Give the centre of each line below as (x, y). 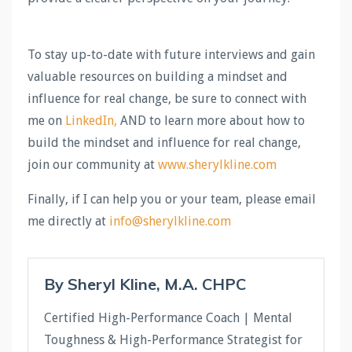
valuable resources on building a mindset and (158, 76)
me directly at (68, 221)
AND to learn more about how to (211, 120)
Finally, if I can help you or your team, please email (172, 199)
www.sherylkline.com (217, 164)
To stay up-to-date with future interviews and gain (171, 54)
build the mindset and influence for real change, (164, 142)
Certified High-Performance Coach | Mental (168, 317)
